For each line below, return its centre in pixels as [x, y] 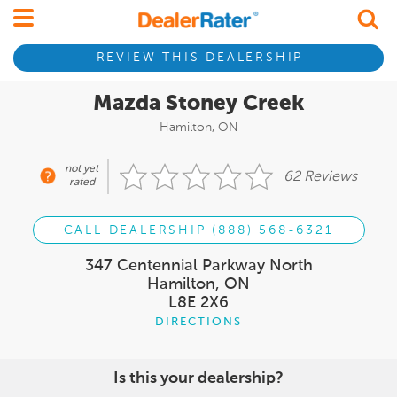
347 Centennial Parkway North [198, 266]
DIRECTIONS [198, 323]
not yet [82, 169]
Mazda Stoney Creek [198, 104]
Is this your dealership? [198, 379]
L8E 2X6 [198, 304]
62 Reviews [320, 177]
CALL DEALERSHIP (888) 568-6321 [198, 231]
